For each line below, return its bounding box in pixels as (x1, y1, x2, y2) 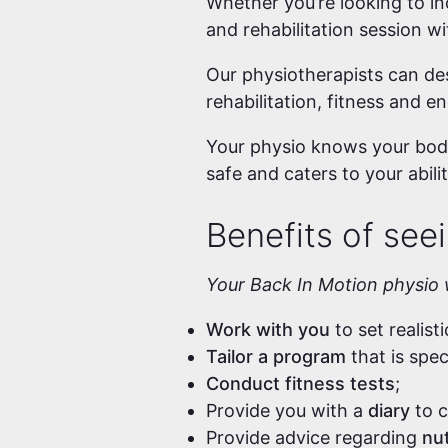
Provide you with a (206, 400, 364, 422)
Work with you (206, 319, 331, 341)
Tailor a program (206, 346, 352, 368)
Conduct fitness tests (206, 373, 396, 395)
